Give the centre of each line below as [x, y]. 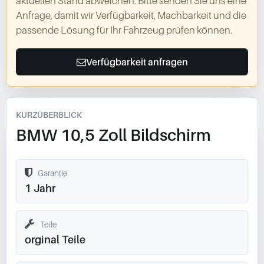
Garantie [53, 173]
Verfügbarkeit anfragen [137, 62]
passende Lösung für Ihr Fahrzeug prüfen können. [124, 30]
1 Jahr [40, 188]
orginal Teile [55, 240]
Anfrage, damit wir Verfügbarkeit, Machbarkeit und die [131, 15]
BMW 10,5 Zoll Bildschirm [113, 135]
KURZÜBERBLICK [49, 115]
